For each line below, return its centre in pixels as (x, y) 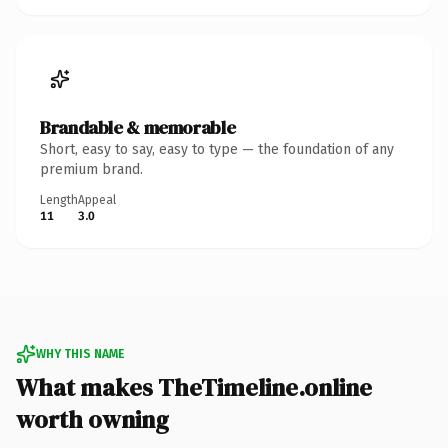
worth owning (92, 419)
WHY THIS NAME (80, 353)
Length (59, 199)
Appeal (97, 199)
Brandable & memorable (138, 127)
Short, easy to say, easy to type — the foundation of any (217, 149)
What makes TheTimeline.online (194, 387)
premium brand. (91, 169)
